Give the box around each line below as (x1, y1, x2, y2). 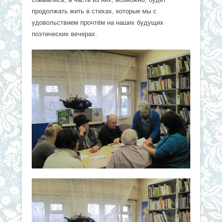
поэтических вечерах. (32, 30, 97, 38)
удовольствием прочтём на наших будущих (32, 18, 164, 26)
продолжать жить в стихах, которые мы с (32, 7, 157, 15)
